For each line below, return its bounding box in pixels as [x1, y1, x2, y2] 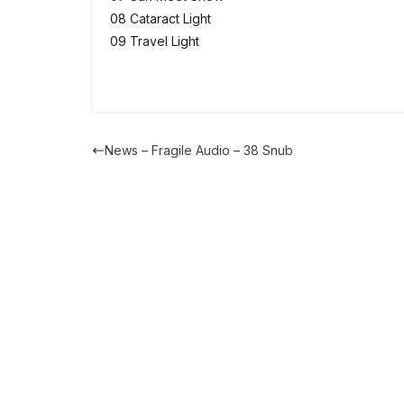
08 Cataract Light [110, 11, 211, 27]
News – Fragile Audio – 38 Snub [105, 142, 293, 159]
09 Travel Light [110, 33, 199, 50]
